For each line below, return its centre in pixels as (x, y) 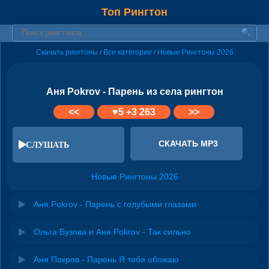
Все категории (127, 52)
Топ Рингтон (134, 12)
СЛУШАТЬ (47, 144)
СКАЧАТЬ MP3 (188, 143)
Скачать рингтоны (67, 52)
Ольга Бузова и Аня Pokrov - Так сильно (112, 231)
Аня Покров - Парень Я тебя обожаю (106, 259)
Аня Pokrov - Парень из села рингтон (134, 92)
